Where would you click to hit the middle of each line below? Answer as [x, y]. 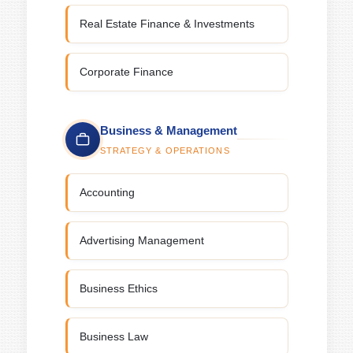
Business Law [113, 336]
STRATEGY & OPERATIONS [165, 150]
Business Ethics [118, 288]
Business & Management [168, 130]
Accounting [107, 192]
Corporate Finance [126, 72]
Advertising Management [141, 240]
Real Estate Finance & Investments [167, 24]
